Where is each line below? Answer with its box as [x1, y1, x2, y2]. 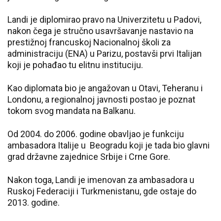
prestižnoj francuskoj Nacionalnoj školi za [7, 37, 171, 47]
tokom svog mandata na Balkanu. [7, 106, 140, 116]
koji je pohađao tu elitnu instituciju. [7, 60, 145, 70]
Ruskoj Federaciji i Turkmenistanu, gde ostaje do [7, 186, 196, 196]
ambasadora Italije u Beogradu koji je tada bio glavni [7, 140, 210, 150]
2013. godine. [7, 197, 64, 208]
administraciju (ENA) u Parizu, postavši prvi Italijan [7, 48, 202, 59]
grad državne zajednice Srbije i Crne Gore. [7, 151, 172, 162]
